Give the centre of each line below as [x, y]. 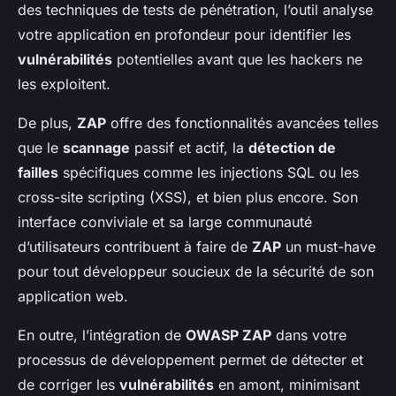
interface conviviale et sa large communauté [165, 222]
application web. [73, 297]
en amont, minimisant [287, 385]
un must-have [328, 247]
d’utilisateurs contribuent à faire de [135, 247]
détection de [292, 148]
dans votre [309, 335]
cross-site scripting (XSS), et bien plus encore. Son [188, 198]
